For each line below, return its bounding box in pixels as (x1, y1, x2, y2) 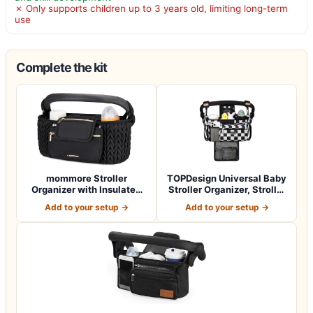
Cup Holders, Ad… (46, 194, 126, 206)
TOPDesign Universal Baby (167, 172, 286, 184)
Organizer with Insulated (31, 183, 141, 195)
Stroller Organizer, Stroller (168, 183, 286, 195)
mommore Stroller (45, 172, 127, 184)
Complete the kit (16, 59, 108, 75)
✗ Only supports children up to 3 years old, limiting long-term (15, 2, 288, 14)
